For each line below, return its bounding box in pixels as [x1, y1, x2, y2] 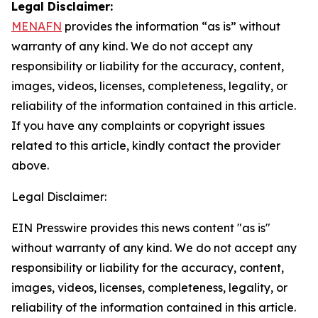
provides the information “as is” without [62, 19, 280, 33]
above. [11, 158, 49, 172]
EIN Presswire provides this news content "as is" [11, 221, 270, 235]
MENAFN [11, 19, 62, 33]
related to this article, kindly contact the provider [11, 138, 280, 153]
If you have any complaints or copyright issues [11, 119, 265, 133]
